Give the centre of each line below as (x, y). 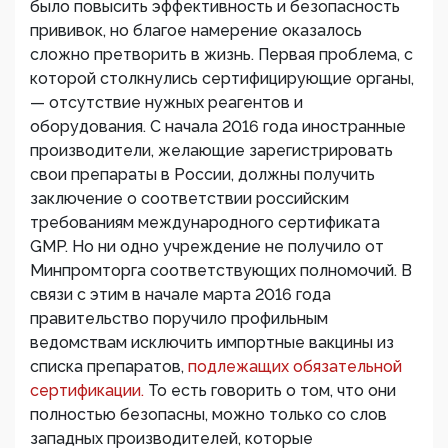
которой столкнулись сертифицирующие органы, (222, 79)
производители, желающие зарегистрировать (211, 151)
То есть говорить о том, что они (272, 391)
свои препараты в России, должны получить (202, 175)
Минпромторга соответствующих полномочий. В (221, 271)
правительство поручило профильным (179, 319)
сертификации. (89, 391)
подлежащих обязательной (295, 367)
